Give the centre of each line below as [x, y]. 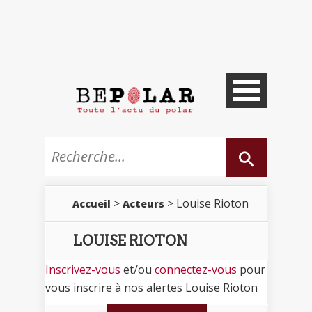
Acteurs [143, 203]
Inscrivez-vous [83, 269]
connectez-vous [196, 269]
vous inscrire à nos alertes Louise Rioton [151, 287]
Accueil [92, 203]
